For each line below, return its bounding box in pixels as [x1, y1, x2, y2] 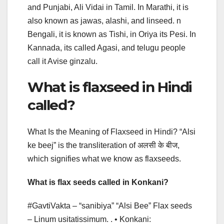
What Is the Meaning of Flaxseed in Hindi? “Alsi [27, 127, 195, 136]
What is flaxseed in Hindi [27, 78, 192, 95]
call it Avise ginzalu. [27, 56, 97, 65]
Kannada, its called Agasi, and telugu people [27, 43, 185, 52]
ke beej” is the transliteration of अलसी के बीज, [27, 141, 179, 150]
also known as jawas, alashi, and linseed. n [27, 16, 181, 25]
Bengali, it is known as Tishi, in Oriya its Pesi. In [27, 29, 196, 38]
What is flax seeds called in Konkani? [27, 178, 168, 187]
